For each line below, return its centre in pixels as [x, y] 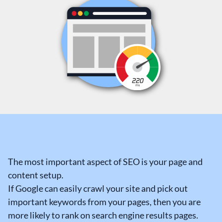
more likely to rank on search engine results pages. [103, 215]
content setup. [36, 175]
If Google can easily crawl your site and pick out [98, 188]
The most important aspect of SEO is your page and [105, 161]
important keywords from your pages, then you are [104, 201]
